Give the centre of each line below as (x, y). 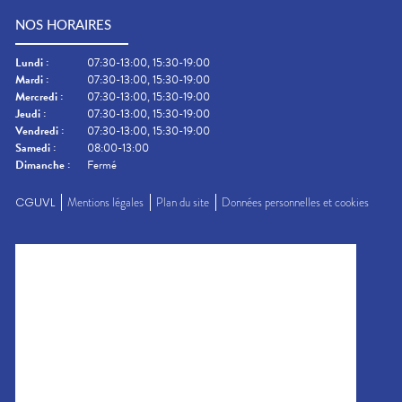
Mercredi (36, 97)
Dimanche (40, 166)
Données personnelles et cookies (295, 203)
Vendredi (37, 131)
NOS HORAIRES (63, 25)
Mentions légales (105, 203)
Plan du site (183, 203)
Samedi (33, 149)
